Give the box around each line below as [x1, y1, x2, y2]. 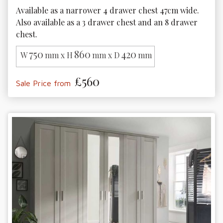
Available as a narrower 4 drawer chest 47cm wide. [16, 4, 201, 15]
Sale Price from [16, 79, 71, 88]
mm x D [92, 50, 119, 61]
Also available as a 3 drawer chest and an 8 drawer [16, 16, 200, 27]
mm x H [45, 50, 73, 61]
